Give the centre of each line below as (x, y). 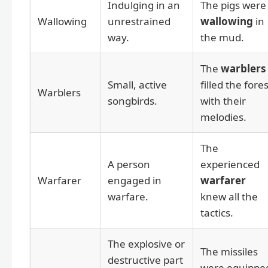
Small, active (137, 85)
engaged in (135, 181)
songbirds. (133, 101)
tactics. (217, 213)
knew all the (229, 197)
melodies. (223, 117)
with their (223, 101)
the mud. (222, 38)
